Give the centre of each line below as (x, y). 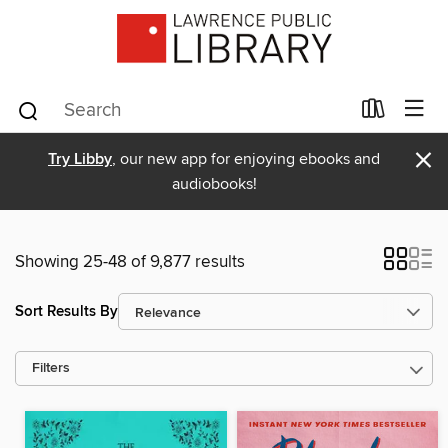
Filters (51, 368)
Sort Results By (66, 311)
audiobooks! (214, 184)
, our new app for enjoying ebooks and (246, 159)
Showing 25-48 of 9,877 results (130, 262)
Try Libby (80, 159)
